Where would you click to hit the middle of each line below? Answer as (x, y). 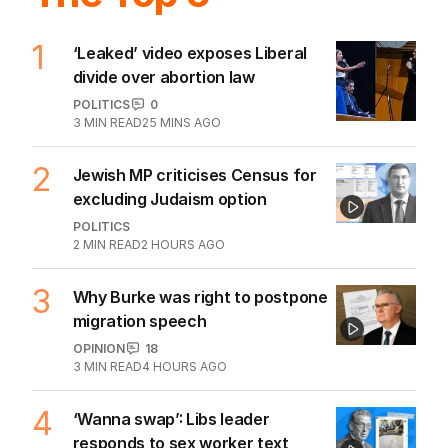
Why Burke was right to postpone (200, 296)
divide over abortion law (163, 76)
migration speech (139, 320)
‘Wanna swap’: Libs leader (171, 418)
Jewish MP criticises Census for (194, 174)
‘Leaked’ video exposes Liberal (189, 52)
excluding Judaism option (169, 198)
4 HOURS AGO (184, 366)
